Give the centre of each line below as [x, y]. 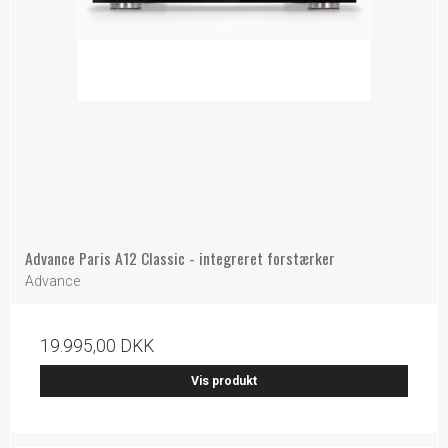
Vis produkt [224, 380]
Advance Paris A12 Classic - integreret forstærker [180, 257]
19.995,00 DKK [97, 345]
